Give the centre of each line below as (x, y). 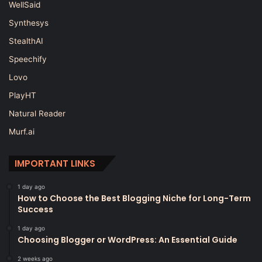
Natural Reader (37, 113)
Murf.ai (22, 131)
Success (35, 209)
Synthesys (29, 23)
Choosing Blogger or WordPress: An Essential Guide (127, 239)
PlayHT (23, 95)
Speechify (28, 59)
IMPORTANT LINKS (55, 163)
